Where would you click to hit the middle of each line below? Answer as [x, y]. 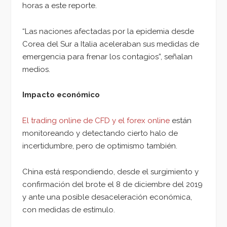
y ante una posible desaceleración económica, [107, 197]
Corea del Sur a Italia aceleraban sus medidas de [111, 44]
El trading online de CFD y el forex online [96, 120]
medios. [36, 69]
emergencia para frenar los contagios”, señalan [107, 56]
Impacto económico [61, 95]
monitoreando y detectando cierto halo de [100, 133]
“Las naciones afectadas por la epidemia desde [108, 31]
